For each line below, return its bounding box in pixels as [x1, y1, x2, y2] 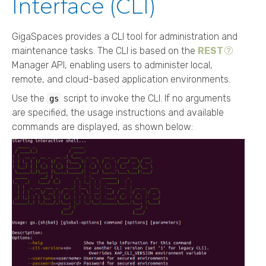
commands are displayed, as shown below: [12, 121, 193, 132]
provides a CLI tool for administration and [63, 30, 237, 42]
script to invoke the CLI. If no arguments [61, 92, 231, 104]
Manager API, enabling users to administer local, [12, 59, 213, 71]
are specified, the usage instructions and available [12, 106, 224, 118]
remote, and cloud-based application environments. [12, 73, 230, 85]
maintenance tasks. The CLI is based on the [12, 45, 198, 56]
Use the [12, 92, 47, 104]
